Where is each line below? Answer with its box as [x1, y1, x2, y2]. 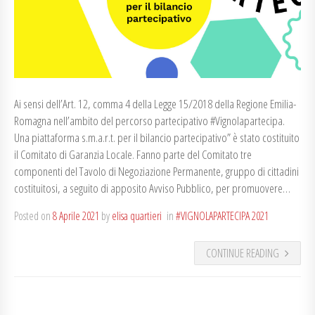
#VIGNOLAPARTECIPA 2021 [176, 208, 269, 224]
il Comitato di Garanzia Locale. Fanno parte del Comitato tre [14, 146, 252, 163]
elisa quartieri [112, 208, 162, 224]
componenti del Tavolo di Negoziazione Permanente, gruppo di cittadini [14, 162, 299, 180]
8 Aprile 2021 [53, 208, 99, 224]
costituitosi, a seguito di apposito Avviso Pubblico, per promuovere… [14, 179, 290, 197]
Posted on [14, 208, 53, 224]
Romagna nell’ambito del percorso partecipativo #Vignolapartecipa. [14, 112, 285, 129]
